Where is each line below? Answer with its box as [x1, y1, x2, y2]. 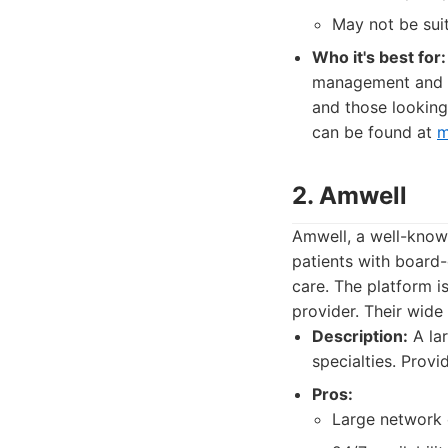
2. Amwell [292, 181, 407, 210]
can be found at [312, 122, 437, 142]
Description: [312, 326, 408, 346]
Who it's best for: [312, 47, 446, 67]
